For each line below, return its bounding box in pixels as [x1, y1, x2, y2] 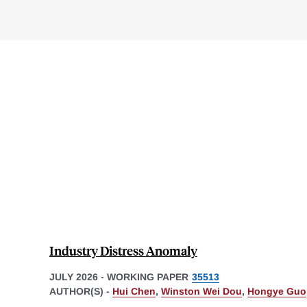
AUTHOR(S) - [49, 285, 112, 297]
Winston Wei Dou [161, 285, 242, 297]
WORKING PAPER [107, 271, 188, 282]
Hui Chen [112, 285, 156, 297]
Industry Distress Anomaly [49, 241, 197, 259]
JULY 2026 [49, 271, 98, 282]
